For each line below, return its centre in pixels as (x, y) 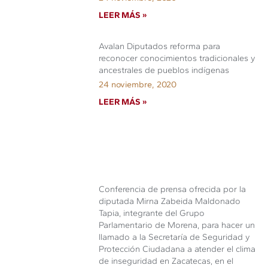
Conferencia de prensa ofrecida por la (173, 189)
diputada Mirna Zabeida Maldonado (170, 201)
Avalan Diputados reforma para (160, 46)
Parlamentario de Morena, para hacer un (177, 225)
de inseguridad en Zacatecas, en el (166, 261)
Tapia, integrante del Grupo (152, 213)
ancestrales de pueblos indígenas (164, 70)
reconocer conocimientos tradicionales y (177, 58)
